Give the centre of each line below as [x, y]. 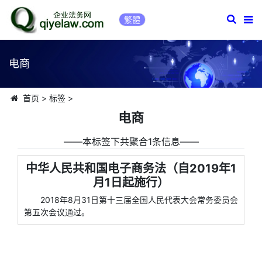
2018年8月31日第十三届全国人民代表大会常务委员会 [139, 200]
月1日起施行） [131, 182]
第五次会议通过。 [57, 212]
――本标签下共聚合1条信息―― [131, 142]
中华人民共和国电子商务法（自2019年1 [131, 168]
